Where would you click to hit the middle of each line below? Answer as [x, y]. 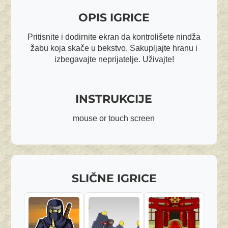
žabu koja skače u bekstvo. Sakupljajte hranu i [114, 48]
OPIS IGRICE [114, 18]
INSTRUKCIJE [114, 99]
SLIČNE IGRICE [114, 178]
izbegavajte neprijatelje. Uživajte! [114, 59]
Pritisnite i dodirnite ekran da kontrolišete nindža [114, 37]
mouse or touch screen [114, 118]
